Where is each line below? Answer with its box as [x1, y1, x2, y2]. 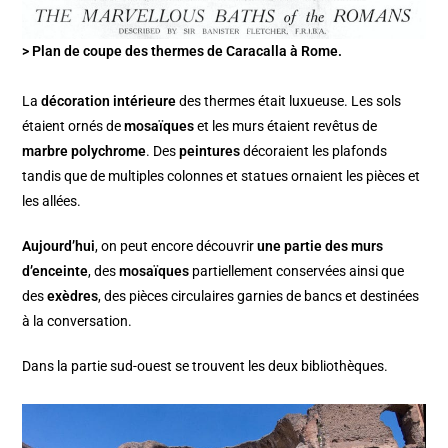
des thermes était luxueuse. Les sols [176, 93, 402, 110]
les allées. [22, 193, 82, 210]
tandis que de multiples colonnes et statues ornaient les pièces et [22, 168, 421, 185]
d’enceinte [22, 263, 89, 280]
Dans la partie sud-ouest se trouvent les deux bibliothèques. [22, 358, 389, 375]
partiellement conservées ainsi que [189, 263, 405, 280]
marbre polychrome [22, 143, 147, 160]
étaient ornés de [22, 118, 125, 135]
